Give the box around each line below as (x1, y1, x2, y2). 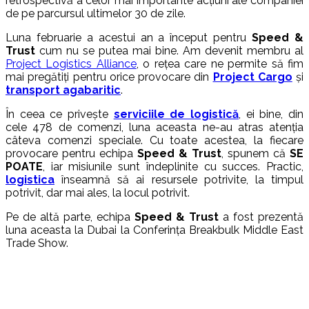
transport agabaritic (6, 83, 121, 97)
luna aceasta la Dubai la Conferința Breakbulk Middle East (6, 223, 303, 237)
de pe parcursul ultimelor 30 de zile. (6, 6, 186, 20)
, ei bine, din (239, 107, 304, 121)
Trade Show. (6, 236, 68, 250)
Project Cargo (212, 70, 292, 83)
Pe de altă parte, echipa (6, 210, 134, 223)
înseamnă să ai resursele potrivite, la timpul (54, 172, 303, 186)
